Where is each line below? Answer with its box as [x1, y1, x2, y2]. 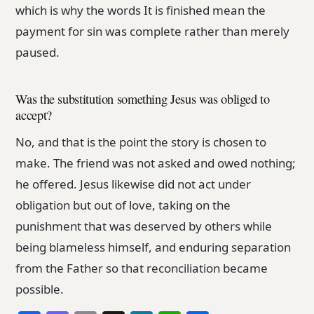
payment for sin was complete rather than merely [15, 22, 290, 39]
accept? [15, 106, 52, 123]
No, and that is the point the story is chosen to [15, 133, 267, 150]
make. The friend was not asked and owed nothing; [15, 154, 296, 171]
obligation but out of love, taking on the [15, 196, 231, 213]
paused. [15, 43, 60, 60]
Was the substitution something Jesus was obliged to [15, 90, 270, 107]
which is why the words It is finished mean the [15, 1, 266, 18]
